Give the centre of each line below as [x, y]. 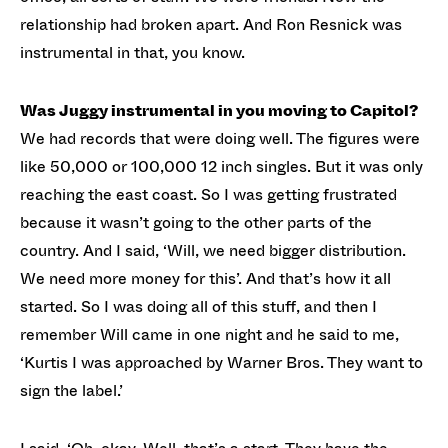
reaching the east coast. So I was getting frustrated [208, 194]
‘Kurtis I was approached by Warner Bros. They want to [221, 362]
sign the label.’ [71, 390]
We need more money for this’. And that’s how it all [205, 278]
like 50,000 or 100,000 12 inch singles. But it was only [221, 166]
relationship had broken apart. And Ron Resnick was [211, 24]
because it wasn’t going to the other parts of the [196, 222]
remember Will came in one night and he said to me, [209, 334]
